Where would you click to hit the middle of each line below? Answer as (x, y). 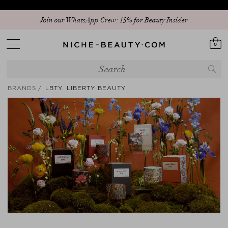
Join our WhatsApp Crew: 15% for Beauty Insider (114, 20)
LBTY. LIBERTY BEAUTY (85, 88)
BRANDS (22, 88)
